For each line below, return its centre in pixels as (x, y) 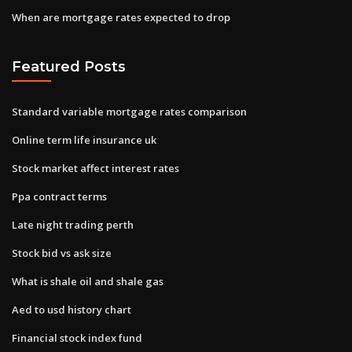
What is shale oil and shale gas (88, 281)
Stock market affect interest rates (95, 168)
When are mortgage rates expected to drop (121, 17)
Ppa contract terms (59, 196)
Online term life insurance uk (84, 139)
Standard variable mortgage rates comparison (129, 111)
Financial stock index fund (77, 337)
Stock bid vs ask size (62, 253)
